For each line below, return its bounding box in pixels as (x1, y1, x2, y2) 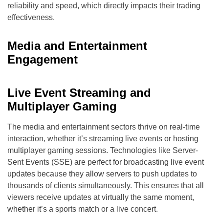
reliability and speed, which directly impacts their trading (7, 1, 200, 10)
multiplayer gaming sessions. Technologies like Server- (7, 146, 198, 154)
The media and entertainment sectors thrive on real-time (7, 122, 200, 131)
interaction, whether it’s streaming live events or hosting (7, 134, 198, 143)
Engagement (7, 52, 78, 66)
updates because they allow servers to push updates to (7, 169, 197, 178)
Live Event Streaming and (7, 86, 151, 99)
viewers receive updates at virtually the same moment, (7, 193, 194, 201)
